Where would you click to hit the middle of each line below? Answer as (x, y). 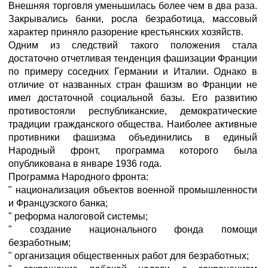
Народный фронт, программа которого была (133, 150)
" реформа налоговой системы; (78, 216)
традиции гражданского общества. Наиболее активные (133, 124)
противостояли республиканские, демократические (133, 111)
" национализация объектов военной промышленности (133, 190)
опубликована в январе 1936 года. (85, 164)
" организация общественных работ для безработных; (129, 256)
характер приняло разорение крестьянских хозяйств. (126, 32)
